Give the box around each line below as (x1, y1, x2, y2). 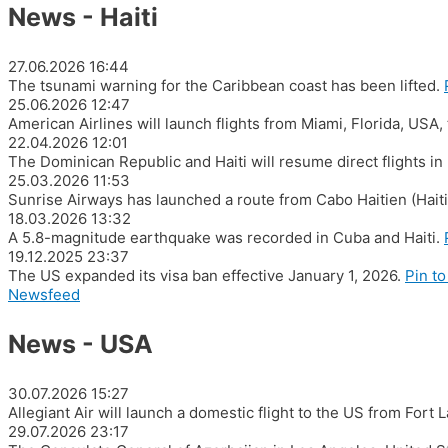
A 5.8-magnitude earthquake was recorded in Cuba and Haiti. (8, 228, 440, 248)
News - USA (8, 329, 153, 360)
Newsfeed (8, 285, 80, 305)
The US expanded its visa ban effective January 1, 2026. (8, 266, 401, 286)
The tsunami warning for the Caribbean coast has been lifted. (8, 76, 440, 96)
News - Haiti (8, 2, 158, 33)
